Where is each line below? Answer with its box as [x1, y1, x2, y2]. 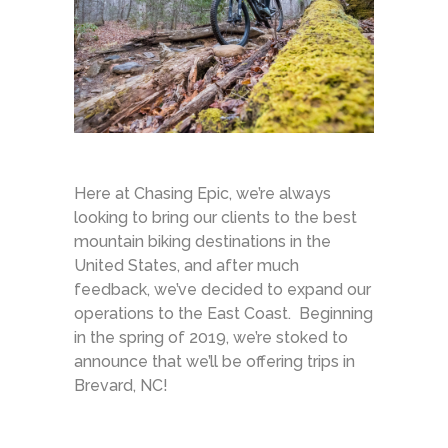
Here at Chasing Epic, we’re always [74, 184, 331, 203]
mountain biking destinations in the [74, 232, 331, 251]
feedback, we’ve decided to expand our [74, 280, 371, 299]
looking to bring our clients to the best [74, 208, 357, 227]
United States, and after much [74, 256, 299, 275]
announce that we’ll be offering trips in [74, 352, 355, 371]
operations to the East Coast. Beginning [74, 304, 373, 323]
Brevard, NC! [74, 376, 168, 395]
